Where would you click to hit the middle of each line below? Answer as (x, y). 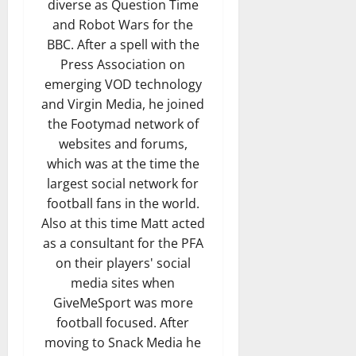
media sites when (123, 282)
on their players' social (123, 263)
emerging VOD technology (123, 84)
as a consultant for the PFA (123, 243)
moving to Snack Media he (123, 342)
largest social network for (123, 183)
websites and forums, (123, 143)
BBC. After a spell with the (123, 44)
